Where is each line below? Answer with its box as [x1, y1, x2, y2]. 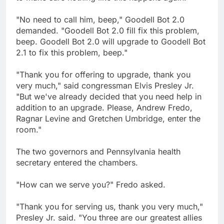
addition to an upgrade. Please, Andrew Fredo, [16, 102, 192, 113]
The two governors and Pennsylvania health [16, 146, 180, 157]
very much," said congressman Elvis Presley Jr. [16, 80, 194, 91]
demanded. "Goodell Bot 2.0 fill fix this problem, [16, 25, 199, 36]
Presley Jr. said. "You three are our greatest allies [16, 212, 202, 223]
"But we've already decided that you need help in [16, 91, 201, 102]
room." [16, 124, 41, 135]
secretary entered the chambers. [16, 157, 138, 168]
